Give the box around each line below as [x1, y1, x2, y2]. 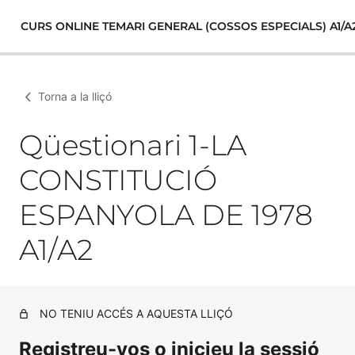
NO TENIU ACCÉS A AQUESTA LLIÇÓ [40, 307, 233, 320]
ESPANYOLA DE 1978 [19, 197, 313, 232]
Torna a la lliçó [38, 90, 112, 103]
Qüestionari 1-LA [19, 128, 246, 162]
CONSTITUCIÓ [19, 162, 217, 197]
